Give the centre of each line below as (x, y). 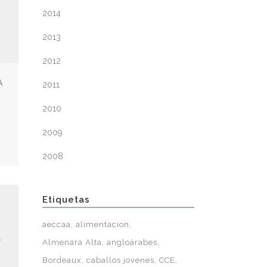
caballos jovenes (120, 260)
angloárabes (132, 242)
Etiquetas (66, 200)
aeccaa (57, 224)
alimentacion (103, 224)
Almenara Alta (72, 242)
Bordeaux (62, 260)
